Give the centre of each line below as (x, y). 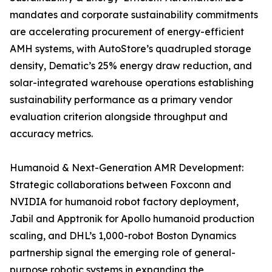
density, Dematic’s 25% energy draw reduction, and (131, 66)
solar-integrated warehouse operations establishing (132, 83)
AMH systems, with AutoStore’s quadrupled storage (131, 49)
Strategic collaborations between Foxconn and (121, 185)
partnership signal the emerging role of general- (123, 253)
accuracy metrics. (51, 134)
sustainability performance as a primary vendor (121, 100)
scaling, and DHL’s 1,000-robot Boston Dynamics (123, 236)
